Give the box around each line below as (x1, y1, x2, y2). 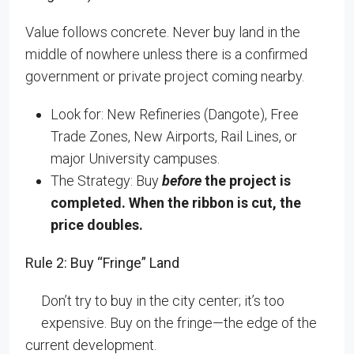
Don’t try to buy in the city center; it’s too (41, 292, 284, 309)
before (162, 172, 201, 189)
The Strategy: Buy (51, 172, 162, 189)
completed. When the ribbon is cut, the (51, 194, 301, 211)
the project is (201, 172, 291, 189)
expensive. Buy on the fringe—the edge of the (41, 314, 317, 331)
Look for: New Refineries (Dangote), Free (51, 106, 299, 122)
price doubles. (51, 217, 143, 233)
